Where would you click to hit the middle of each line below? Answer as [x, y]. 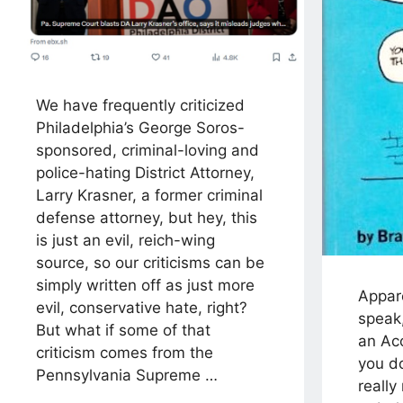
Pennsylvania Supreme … [127, 376]
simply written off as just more [145, 286]
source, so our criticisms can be [150, 263]
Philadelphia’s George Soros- [140, 128]
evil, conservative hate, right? [142, 308]
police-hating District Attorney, [145, 173]
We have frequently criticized [140, 106]
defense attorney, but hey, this [147, 218]
